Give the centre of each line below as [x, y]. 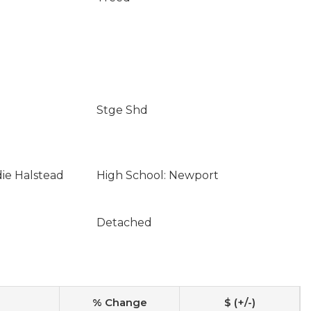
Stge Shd [122, 110]
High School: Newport [157, 175]
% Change [119, 302]
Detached [124, 222]
